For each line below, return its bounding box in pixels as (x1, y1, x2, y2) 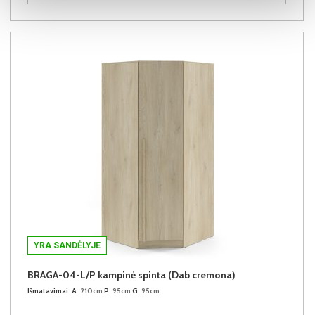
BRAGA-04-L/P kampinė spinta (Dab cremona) (27, 268, 236, 281)
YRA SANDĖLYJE (34, 240, 101, 250)
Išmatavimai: (27, 285, 70, 295)
